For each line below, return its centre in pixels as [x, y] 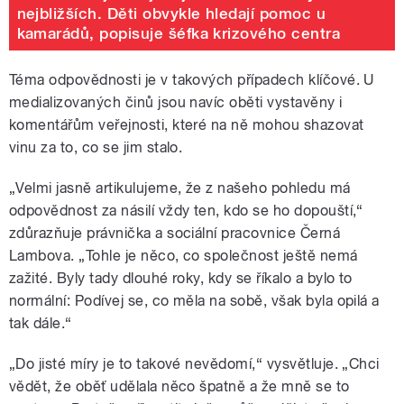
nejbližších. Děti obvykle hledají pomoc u [171, 13]
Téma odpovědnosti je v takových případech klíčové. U [192, 80]
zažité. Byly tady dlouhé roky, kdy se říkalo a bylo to [181, 279]
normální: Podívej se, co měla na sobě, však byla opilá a [194, 301]
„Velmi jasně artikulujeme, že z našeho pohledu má [180, 188]
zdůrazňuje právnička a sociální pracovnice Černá [175, 234]
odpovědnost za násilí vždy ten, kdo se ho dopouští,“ [186, 211]
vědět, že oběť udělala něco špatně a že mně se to [179, 387]
